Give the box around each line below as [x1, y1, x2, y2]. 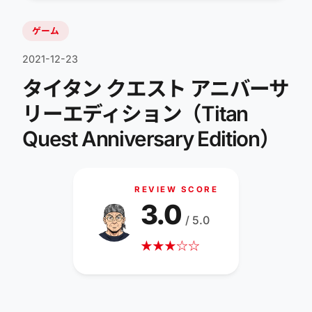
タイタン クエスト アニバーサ [22, 76, 289, 101]
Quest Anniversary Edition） [22, 126, 280, 151]
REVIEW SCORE [134, 185, 218, 194]
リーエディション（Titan [22, 101, 249, 126]
